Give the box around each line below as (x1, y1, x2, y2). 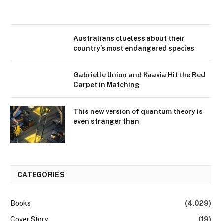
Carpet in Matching (74, 80, 140, 89)
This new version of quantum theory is (74, 107, 203, 115)
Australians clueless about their (74, 34, 184, 42)
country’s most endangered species (74, 44, 194, 52)
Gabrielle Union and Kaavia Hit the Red (74, 71, 205, 79)
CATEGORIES (17, 170, 65, 179)
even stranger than (74, 117, 139, 125)
